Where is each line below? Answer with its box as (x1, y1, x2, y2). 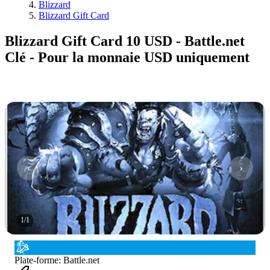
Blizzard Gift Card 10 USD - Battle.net (5, 33, 245, 49)
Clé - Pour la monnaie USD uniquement (5, 49, 250, 65)
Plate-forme (14, 254, 58, 265)
